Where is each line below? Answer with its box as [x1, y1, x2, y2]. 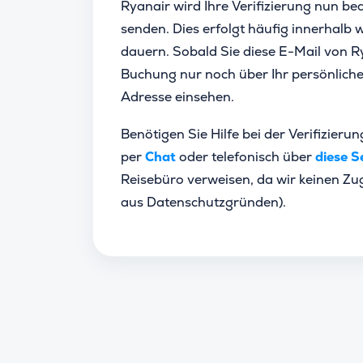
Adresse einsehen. [121, 88, 237, 105]
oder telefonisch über [176, 148, 315, 165]
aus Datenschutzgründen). [121, 194, 286, 211]
